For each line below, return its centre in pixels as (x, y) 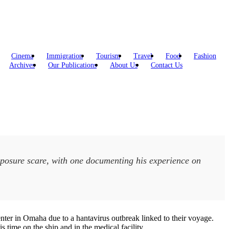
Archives (22, 65)
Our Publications (72, 65)
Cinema (22, 56)
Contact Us (167, 65)
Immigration (65, 56)
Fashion (205, 56)
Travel (143, 56)
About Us (124, 65)
